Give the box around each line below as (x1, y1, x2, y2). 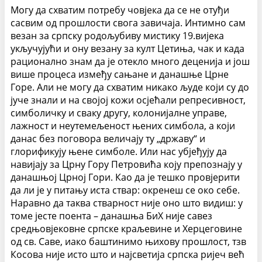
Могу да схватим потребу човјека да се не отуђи (11, 4, 229, 17)
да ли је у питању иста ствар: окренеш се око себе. (11, 184, 240, 197)
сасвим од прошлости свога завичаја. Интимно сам (11, 16, 246, 30)
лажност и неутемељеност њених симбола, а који (11, 119, 235, 133)
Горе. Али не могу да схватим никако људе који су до (11, 81, 249, 94)
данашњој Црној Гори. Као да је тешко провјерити (11, 171, 240, 184)
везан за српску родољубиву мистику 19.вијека (11, 29, 224, 43)
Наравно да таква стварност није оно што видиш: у (11, 196, 243, 210)
